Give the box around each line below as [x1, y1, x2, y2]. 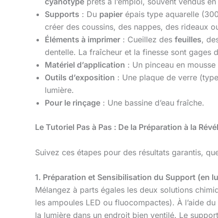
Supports [45, 9, 79, 19]
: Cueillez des [120, 35, 175, 45]
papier [99, 9, 123, 19]
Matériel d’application [45, 60, 125, 70]
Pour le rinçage [45, 98, 100, 108]
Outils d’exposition [45, 73, 115, 83]
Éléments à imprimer [45, 35, 120, 45]
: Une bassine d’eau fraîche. [100, 98, 204, 108]
